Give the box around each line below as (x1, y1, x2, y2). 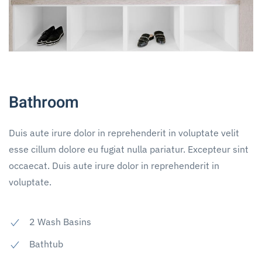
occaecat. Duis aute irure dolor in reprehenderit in (9, 160, 219, 172)
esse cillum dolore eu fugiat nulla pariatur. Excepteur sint (9, 143, 249, 156)
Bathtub (29, 238, 63, 250)
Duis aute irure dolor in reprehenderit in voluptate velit (9, 127, 239, 139)
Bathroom (9, 91, 79, 115)
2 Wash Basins (29, 216, 91, 228)
